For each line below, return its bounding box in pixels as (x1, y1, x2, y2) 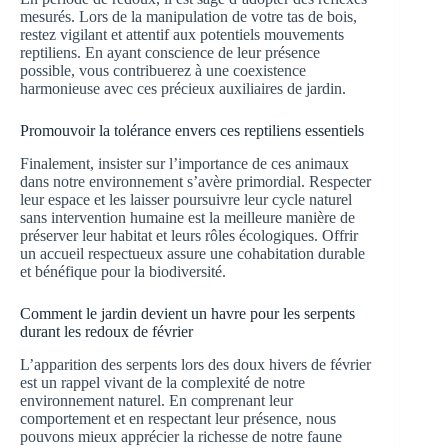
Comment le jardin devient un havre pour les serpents (20, 304, 355, 322)
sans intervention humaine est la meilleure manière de (20, 208, 355, 226)
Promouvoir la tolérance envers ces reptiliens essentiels (20, 121, 364, 139)
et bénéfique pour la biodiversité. (20, 262, 226, 280)
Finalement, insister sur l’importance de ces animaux (20, 154, 349, 172)
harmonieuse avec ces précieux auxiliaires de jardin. (20, 79, 346, 97)
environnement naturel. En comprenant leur (20, 391, 293, 409)
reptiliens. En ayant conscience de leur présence (20, 43, 320, 61)
